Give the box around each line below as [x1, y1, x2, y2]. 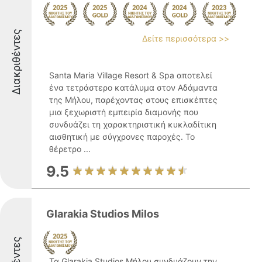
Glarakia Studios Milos [46, 208, 159, 220]
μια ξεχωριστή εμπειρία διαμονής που [49, 107, 198, 117]
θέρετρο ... [49, 144, 91, 154]
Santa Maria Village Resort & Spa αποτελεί [49, 70, 212, 80]
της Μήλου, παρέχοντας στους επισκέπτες [49, 95, 218, 105]
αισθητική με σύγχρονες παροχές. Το [49, 132, 195, 142]
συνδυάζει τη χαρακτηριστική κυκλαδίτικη [49, 119, 216, 129]
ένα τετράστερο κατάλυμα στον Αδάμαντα [49, 82, 218, 92]
